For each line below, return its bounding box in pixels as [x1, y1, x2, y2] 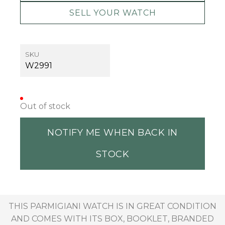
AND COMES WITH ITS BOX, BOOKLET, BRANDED [11, 214, 214, 224]
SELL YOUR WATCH [69, 8, 156, 18]
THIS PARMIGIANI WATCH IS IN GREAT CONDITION [9, 201, 216, 211]
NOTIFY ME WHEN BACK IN [47, 127, 178, 139]
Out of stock [20, 101, 70, 111]
